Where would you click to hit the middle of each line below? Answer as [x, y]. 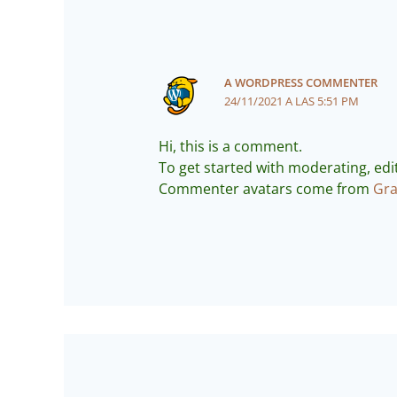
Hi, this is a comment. [230, 146]
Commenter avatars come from [265, 188]
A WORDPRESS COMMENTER [300, 83]
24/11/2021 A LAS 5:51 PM [291, 101]
